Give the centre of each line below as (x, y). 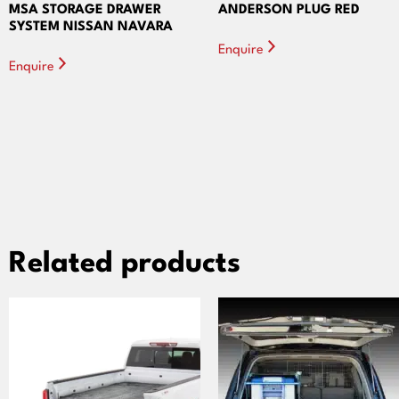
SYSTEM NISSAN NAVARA (91, 27)
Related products (125, 264)
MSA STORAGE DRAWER (85, 10)
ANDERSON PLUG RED (289, 10)
